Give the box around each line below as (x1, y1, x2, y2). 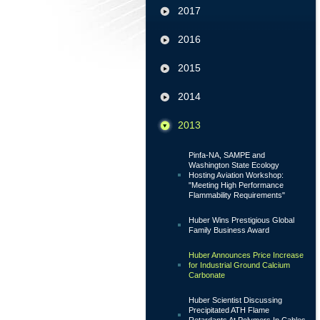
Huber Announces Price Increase (189, 251, 304, 259)
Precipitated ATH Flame (189, 306, 269, 314)
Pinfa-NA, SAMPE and (189, 151, 265, 159)
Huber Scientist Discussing (189, 296, 282, 304)
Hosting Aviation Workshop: (189, 171, 284, 179)
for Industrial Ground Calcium (189, 261, 290, 269)
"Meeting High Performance (189, 181, 284, 189)
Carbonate (189, 271, 225, 279)
